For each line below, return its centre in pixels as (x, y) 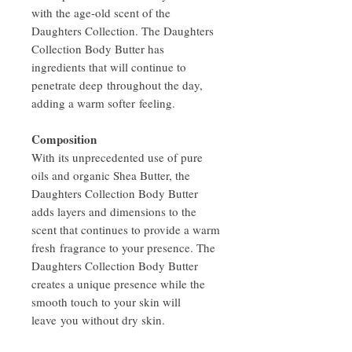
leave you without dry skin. (98, 320)
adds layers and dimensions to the (114, 212)
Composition (64, 139)
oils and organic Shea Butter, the (111, 176)
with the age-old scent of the (101, 13)
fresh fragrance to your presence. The (123, 248)
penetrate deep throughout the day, (117, 85)
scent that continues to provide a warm (126, 230)
